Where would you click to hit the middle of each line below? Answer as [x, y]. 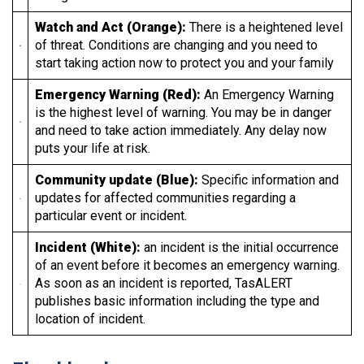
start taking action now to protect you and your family [184, 63]
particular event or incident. [111, 215]
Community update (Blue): [117, 180]
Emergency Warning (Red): [118, 94]
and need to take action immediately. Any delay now [181, 130]
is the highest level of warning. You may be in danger [183, 112]
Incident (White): [88, 247]
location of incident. [90, 318]
